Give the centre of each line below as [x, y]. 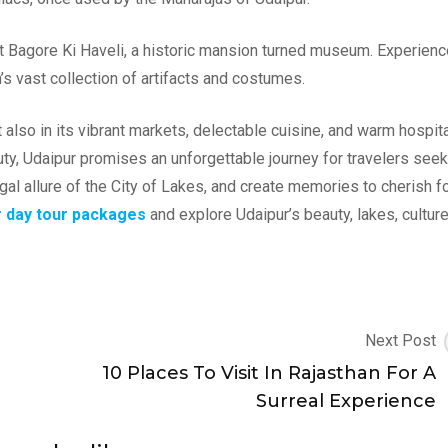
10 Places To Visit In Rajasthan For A [269, 372]
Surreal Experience [346, 400]
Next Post [400, 340]
